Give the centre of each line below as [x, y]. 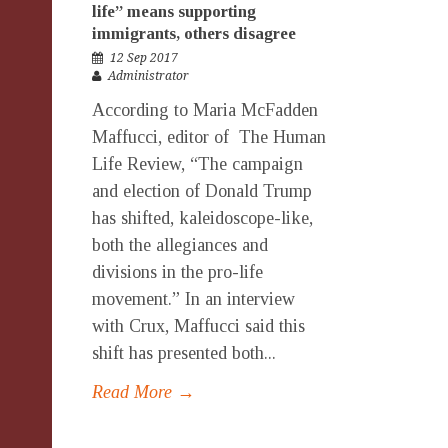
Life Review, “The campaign [197, 164]
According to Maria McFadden [205, 110]
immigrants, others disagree [194, 33]
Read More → [143, 392]
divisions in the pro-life [177, 272]
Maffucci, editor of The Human [209, 137]
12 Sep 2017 [144, 58]
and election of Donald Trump [202, 191]
